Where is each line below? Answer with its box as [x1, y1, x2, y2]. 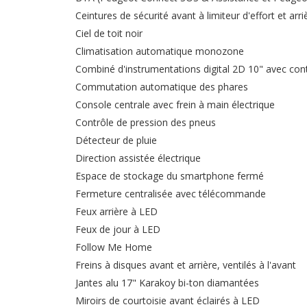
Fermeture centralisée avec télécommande [75, 187, 266, 200]
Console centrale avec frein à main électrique [75, 98, 275, 111]
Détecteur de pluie [75, 134, 157, 147]
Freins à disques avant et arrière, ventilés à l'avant [75, 258, 296, 271]
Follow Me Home [75, 241, 152, 254]
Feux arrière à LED [75, 205, 158, 218]
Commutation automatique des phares [75, 80, 248, 93]
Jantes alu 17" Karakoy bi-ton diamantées [75, 276, 259, 289]
